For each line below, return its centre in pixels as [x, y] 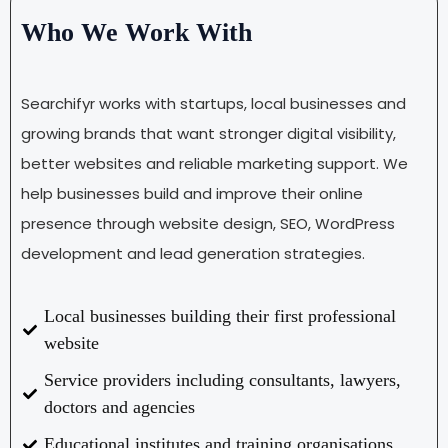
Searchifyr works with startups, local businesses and [213, 103]
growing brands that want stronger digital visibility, [208, 133]
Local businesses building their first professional [219, 316]
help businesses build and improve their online [192, 193]
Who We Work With [136, 32]
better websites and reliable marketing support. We [214, 163]
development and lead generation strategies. [193, 253]
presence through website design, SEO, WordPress [208, 223]
